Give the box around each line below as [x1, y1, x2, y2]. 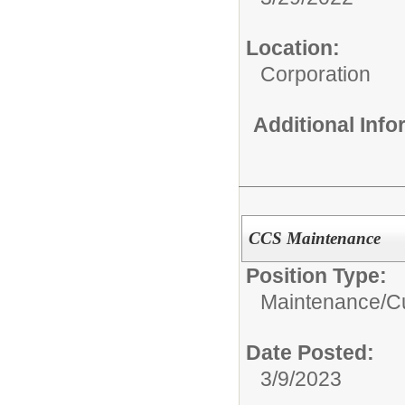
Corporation [260, 61, 371, 86]
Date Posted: [246, 340, 374, 364]
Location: [246, 35, 340, 60]
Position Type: [246, 263, 387, 287]
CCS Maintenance [248, 228, 381, 248]
